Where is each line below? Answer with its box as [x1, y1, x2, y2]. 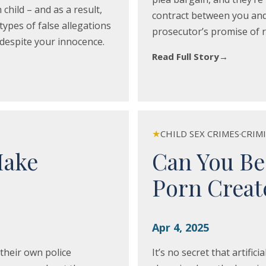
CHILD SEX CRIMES [160, 128, 239, 140]
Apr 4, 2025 [151, 220, 209, 235]
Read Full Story [151, 50, 219, 62]
